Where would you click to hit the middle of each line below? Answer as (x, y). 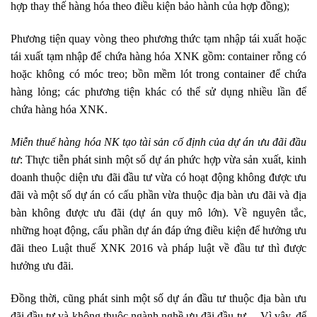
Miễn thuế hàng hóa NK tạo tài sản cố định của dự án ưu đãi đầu (158, 142)
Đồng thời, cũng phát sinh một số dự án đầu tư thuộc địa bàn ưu (158, 298)
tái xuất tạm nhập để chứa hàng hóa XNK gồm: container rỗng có (158, 57)
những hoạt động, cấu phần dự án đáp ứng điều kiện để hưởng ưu (158, 231)
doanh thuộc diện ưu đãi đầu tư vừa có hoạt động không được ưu (158, 178)
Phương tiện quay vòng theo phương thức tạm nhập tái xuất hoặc (158, 39)
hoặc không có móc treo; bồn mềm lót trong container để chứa (158, 74)
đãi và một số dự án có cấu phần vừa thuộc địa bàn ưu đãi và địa (158, 195)
